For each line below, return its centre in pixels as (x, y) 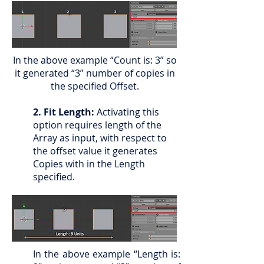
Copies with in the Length (89, 164)
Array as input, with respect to (100, 138)
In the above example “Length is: (107, 254)
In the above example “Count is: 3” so (95, 60)
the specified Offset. (95, 86)
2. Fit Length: (64, 112)
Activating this (127, 112)
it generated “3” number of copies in (95, 73)
